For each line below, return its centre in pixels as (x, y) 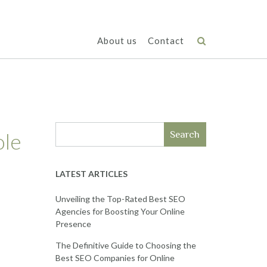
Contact (166, 41)
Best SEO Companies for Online (115, 258)
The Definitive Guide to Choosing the (125, 245)
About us (117, 41)
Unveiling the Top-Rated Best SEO (120, 199)
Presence (73, 224)
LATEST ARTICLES (91, 174)
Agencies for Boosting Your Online (120, 211)
